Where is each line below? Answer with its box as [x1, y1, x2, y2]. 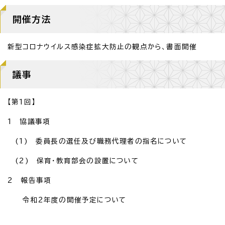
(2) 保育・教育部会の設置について [8, 157, 139, 164]
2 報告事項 [8, 176, 52, 184]
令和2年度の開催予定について [8, 196, 127, 203]
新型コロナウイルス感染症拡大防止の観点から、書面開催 [8, 43, 197, 50]
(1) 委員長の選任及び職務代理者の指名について [8, 137, 187, 145]
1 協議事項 [8, 118, 51, 125]
